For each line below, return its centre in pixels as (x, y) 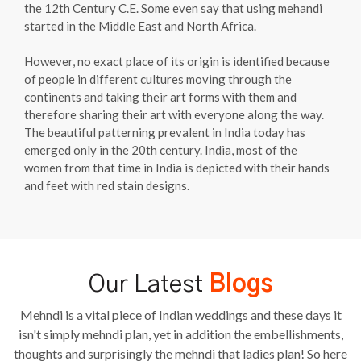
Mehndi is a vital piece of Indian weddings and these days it (180, 314)
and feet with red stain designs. (107, 185)
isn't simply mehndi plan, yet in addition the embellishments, (180, 334)
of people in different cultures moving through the (158, 79)
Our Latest (148, 284)
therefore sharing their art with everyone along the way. (174, 114)
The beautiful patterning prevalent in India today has (165, 132)
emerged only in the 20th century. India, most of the (161, 149)
